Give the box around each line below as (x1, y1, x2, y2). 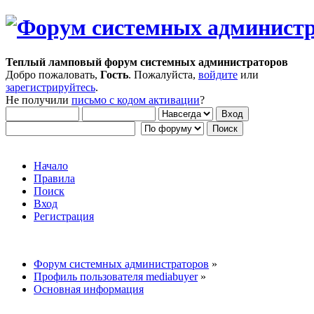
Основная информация (34, 282, 144, 295)
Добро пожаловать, (6, 68, 100, 81)
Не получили (6, 93, 71, 106)
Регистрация (34, 210, 94, 222)
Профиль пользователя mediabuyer (34, 270, 198, 282)
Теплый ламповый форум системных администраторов (6, 55, 288, 68)
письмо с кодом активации (71, 93, 200, 106)
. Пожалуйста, (128, 68, 198, 81)
